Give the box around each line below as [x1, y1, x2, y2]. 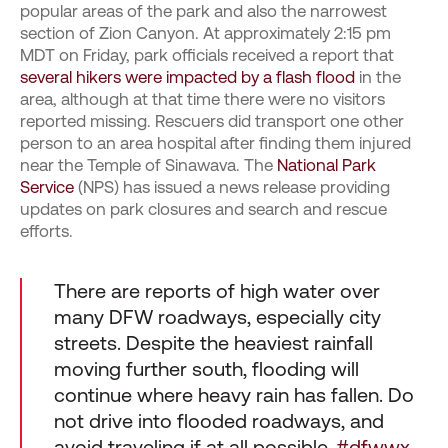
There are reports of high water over [54, 279, 380, 303]
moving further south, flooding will [54, 357, 359, 381]
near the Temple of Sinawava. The [20, 155, 277, 175]
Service [20, 177, 74, 197]
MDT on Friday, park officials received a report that [20, 45, 394, 65]
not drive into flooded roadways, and [54, 409, 384, 433]
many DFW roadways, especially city [54, 305, 381, 329]
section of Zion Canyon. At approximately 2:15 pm [20, 23, 391, 43]
